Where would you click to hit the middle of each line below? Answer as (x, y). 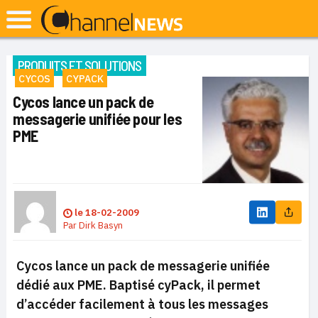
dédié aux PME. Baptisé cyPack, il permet (138, 285)
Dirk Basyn (101, 225)
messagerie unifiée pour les (98, 119)
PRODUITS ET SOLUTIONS (79, 65)
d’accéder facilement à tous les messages (142, 304)
